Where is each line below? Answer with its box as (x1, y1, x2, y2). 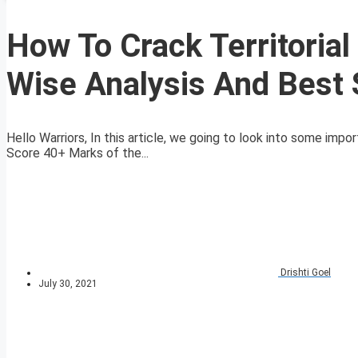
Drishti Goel (280, 267, 331, 279)
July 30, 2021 (38, 278, 97, 290)
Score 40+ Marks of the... (6, 145, 149, 161)
